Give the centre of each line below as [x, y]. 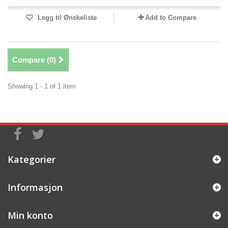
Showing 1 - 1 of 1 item [42, 86]
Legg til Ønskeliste [66, 18]
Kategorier [32, 159]
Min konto [30, 215]
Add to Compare [170, 18]
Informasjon [35, 187]
